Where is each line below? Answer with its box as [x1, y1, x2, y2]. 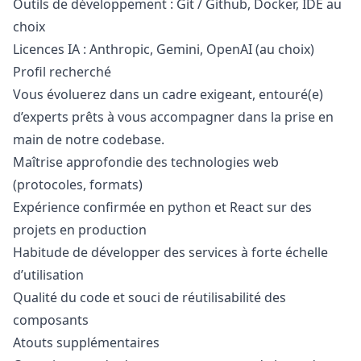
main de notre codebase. [13, 131, 164, 148]
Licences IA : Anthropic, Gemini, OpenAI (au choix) [13, 40, 314, 58]
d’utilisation [13, 266, 84, 284]
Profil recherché [13, 63, 111, 81]
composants [13, 311, 89, 329]
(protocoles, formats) [13, 176, 143, 193]
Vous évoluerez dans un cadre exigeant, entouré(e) [13, 85, 323, 103]
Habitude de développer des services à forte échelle [13, 243, 328, 261]
